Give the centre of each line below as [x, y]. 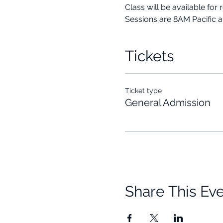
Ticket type [143, 90]
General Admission [167, 102]
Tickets [149, 56]
